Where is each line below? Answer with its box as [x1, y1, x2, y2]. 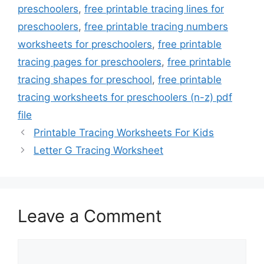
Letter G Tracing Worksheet [34, 144, 164, 156]
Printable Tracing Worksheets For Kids [34, 126, 214, 138]
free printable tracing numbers [84, 20, 228, 32]
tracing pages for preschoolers [18, 55, 161, 68]
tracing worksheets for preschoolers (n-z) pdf [18, 91, 232, 103]
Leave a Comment [18, 205, 162, 226]
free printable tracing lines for [84, 2, 224, 15]
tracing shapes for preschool [18, 73, 152, 85]
